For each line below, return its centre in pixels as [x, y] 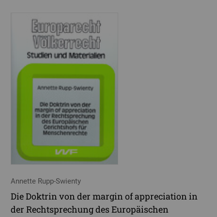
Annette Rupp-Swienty [46, 181]
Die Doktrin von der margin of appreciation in [104, 196]
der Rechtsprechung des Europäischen [90, 209]
